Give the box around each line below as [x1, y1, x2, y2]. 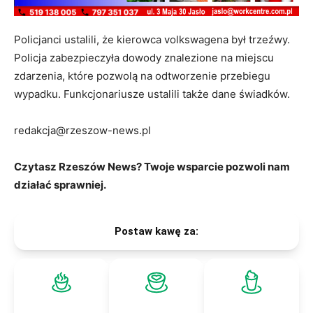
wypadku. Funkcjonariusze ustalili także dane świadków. [14, 87, 290, 101]
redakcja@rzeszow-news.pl [14, 123, 151, 137]
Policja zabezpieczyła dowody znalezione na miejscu [14, 50, 274, 64]
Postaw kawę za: [115, 224, 198, 238]
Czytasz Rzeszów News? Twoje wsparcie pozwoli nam [14, 159, 290, 173]
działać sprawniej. [14, 177, 106, 191]
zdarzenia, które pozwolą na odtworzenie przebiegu [14, 68, 270, 82]
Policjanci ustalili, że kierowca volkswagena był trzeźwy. [14, 32, 290, 46]
